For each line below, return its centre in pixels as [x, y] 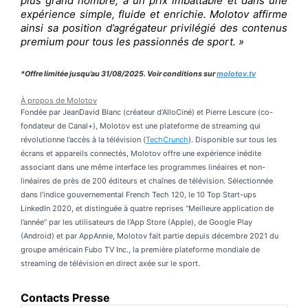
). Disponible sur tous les [233, 139]
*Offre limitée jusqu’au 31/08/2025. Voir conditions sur [119, 74]
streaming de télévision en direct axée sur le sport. [110, 263]
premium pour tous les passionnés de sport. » [132, 41]
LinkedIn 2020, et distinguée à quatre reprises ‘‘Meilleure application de [147, 208]
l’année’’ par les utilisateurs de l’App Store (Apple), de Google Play [136, 222]
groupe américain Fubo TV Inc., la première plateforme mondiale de [140, 249]
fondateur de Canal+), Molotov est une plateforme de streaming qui [141, 125]
